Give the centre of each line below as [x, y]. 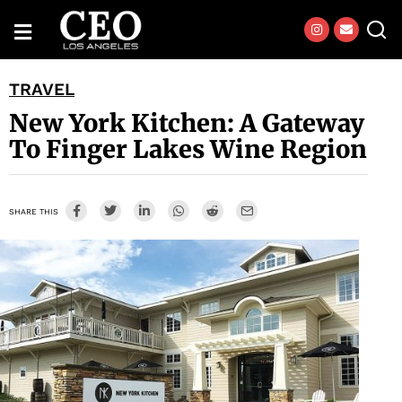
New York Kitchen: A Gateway [187, 123]
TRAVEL [42, 90]
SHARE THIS [34, 212]
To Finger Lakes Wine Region [188, 149]
